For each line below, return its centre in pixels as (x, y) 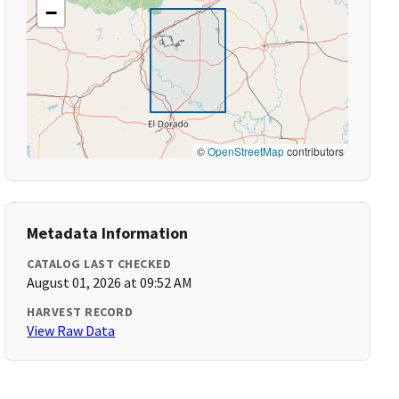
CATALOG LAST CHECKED (99, 264)
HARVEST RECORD (80, 312)
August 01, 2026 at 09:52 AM (110, 282)
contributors (313, 151)
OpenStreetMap (245, 151)
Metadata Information (108, 233)
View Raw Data (71, 330)
